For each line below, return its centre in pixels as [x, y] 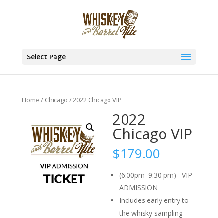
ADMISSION [139, 188]
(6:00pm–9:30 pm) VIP [156, 175]
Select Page [46, 57]
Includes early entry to [154, 200]
